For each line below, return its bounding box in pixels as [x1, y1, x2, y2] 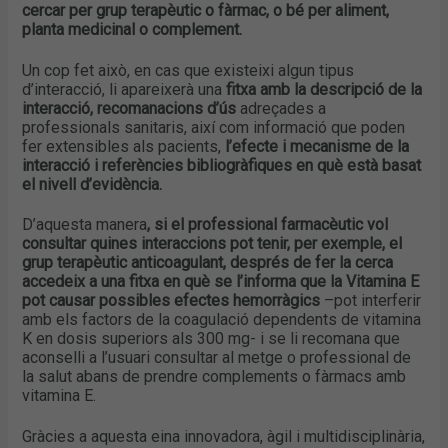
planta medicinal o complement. [22, 19, 243, 39]
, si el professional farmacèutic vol [147, 215, 389, 235]
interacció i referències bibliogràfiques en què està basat [22, 155, 422, 175]
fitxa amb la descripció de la [222, 79, 423, 99]
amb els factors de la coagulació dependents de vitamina [22, 310, 422, 330]
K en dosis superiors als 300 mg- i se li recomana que [22, 329, 401, 349]
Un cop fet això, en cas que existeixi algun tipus [22, 60, 355, 80]
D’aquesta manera [22, 215, 148, 235]
